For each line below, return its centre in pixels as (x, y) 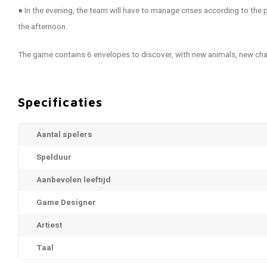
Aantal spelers (64, 135)
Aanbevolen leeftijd (74, 180)
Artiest (49, 225)
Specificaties (60, 102)
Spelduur (54, 157)
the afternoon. (43, 27)
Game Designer (66, 203)
